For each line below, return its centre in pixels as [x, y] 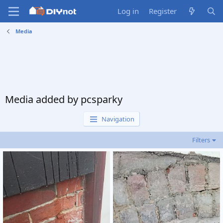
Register [163, 11]
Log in [128, 11]
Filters [201, 140]
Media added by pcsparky [64, 99]
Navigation [118, 119]
